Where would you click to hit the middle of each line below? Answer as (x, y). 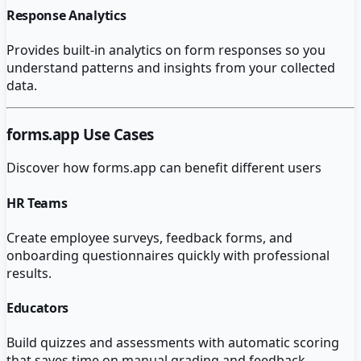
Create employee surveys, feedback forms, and (149, 237)
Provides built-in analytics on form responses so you (166, 50)
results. (29, 273)
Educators (38, 308)
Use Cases (116, 134)
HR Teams (37, 203)
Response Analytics (66, 15)
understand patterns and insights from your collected (171, 67)
